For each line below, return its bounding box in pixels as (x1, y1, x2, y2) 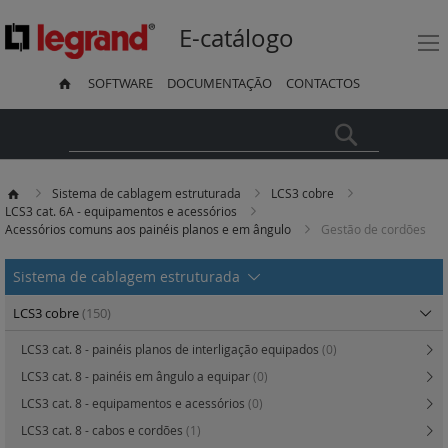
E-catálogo (179, 22, 294, 55)
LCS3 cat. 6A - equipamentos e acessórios (5, 203, 240, 220)
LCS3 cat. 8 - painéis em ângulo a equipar (21, 368, 253, 385)
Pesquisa (363, 117, 423, 137)
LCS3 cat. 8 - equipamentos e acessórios (21, 395, 248, 412)
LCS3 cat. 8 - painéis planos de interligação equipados (21, 341, 322, 358)
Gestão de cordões (321, 221, 426, 238)
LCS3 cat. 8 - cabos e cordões (21, 422, 186, 439)
